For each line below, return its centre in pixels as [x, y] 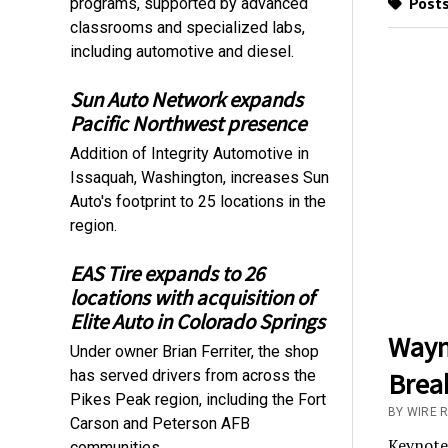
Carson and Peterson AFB [160, 423]
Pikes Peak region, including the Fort [198, 399]
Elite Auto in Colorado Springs [198, 321]
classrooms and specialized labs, [188, 27]
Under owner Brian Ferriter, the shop [195, 351]
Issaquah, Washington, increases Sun [200, 177]
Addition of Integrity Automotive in [190, 153]
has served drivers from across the [193, 375]
